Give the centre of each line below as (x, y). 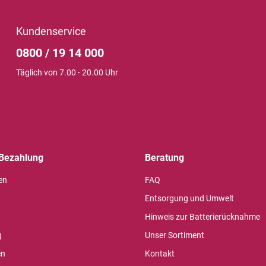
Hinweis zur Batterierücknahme (202, 216)
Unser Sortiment (175, 235)
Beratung (164, 157)
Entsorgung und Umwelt (189, 198)
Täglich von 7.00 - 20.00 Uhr (67, 72)
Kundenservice (51, 31)
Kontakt (160, 253)
